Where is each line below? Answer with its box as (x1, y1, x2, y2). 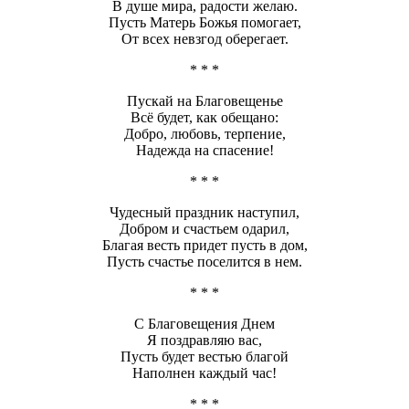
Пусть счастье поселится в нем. (107, 254, 302, 270)
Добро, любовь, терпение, (123, 126, 286, 142)
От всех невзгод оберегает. (121, 31, 288, 47)
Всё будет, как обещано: (131, 110, 278, 126)
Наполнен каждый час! (132, 365, 277, 382)
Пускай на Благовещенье (126, 93, 283, 110)
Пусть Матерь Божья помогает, (108, 15, 301, 31)
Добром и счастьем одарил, (120, 221, 289, 237)
